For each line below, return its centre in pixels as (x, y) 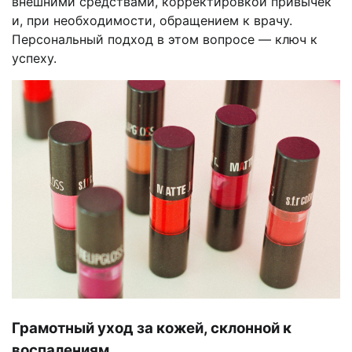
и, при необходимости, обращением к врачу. (152, 20)
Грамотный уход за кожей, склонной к (152, 328)
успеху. (34, 58)
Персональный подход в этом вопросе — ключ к (165, 39)
